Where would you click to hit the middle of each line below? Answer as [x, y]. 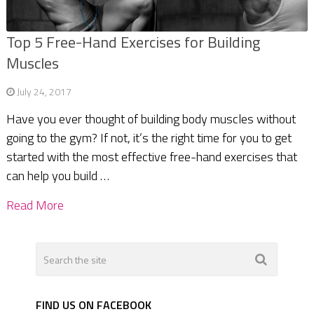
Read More [35, 205]
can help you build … [57, 176]
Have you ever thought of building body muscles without [151, 119]
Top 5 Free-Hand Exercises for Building [133, 42]
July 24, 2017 [44, 92]
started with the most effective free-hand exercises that [151, 157]
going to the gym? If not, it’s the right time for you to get [149, 138]
